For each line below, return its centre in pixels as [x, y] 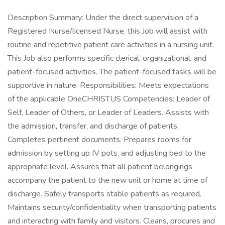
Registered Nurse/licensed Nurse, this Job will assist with [107, 31]
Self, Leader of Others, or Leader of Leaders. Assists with [108, 113]
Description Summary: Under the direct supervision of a [103, 18]
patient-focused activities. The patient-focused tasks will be [112, 72]
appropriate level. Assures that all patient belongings [100, 167]
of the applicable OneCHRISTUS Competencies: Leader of [109, 99]
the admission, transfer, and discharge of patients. [93, 126]
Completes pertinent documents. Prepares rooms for [99, 140]
